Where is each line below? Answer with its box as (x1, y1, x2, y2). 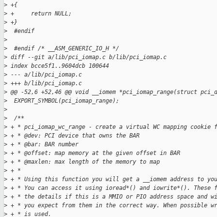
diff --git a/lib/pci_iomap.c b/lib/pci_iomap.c (7, 54, 167, 61)
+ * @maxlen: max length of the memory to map (7, 158, 160, 166)
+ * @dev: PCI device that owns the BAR (7, 132, 139, 139)
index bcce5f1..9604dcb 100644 (7, 62, 109, 70)
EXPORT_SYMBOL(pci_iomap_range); (7, 97, 119, 105)
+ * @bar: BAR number (7, 141, 78, 148)
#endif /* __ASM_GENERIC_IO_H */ (7, 45, 119, 52)
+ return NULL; (7, 10, 72, 17)
